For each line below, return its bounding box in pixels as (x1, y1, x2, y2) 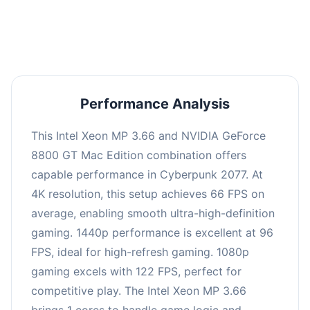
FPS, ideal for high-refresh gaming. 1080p (31, 244, 249, 259)
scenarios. (132, 8, 178, 21)
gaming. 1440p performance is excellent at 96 (31, 225, 273, 239)
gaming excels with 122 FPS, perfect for (31, 264, 241, 278)
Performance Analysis (80, 95, 230, 112)
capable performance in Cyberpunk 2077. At (31, 167, 263, 181)
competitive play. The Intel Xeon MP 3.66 (31, 283, 246, 298)
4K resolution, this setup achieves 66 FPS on (31, 186, 264, 201)
